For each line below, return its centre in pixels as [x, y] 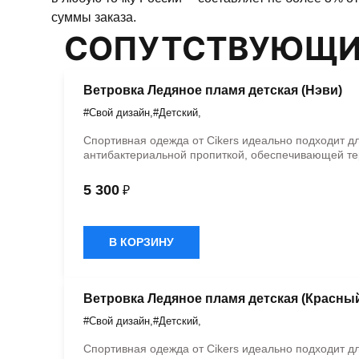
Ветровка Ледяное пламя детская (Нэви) [213, 91]
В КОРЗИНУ [141, 242]
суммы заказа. [94, 18]
